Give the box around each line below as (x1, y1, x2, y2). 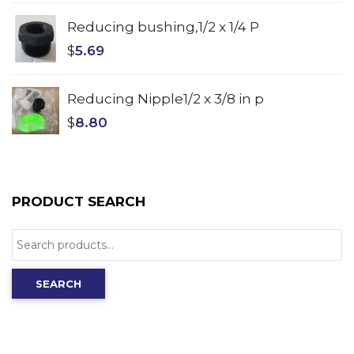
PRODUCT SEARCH (12, 194, 145, 210)
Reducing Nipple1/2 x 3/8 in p (67, 91, 264, 107)
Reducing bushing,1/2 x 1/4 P (67, 19, 259, 36)
